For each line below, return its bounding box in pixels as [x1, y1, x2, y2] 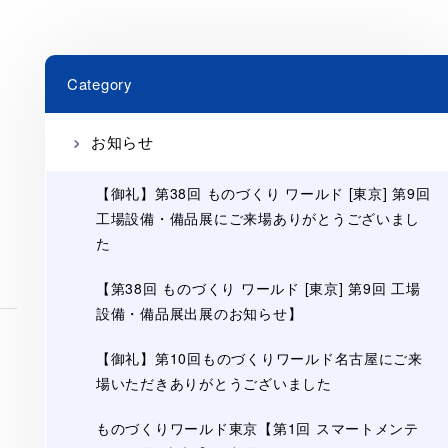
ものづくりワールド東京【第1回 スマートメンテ [95, 418, 419, 438]
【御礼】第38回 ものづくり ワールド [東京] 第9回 [95, 183, 431, 203]
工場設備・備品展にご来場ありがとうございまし [95, 208, 421, 228]
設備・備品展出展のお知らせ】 [95, 303, 303, 323]
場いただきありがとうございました [95, 373, 332, 393]
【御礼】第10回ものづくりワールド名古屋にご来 [95, 348, 423, 368]
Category [66, 73, 132, 94]
